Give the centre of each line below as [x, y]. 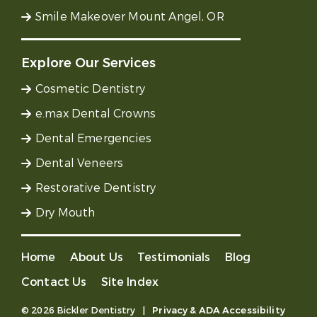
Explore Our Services [88, 63]
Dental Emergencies [93, 138]
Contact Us [54, 282]
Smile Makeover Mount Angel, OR [130, 16]
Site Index [129, 282]
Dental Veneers [80, 163]
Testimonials [174, 257]
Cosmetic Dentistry [90, 88]
